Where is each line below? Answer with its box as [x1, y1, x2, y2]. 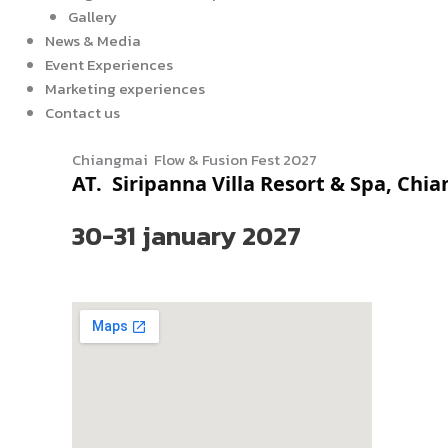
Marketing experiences [45, 77, 205, 100]
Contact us [45, 101, 120, 124]
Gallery [67, 5, 117, 28]
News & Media [45, 29, 141, 52]
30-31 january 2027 [72, 215, 301, 255]
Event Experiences [45, 53, 173, 76]
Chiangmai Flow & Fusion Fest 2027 [72, 147, 326, 171]
